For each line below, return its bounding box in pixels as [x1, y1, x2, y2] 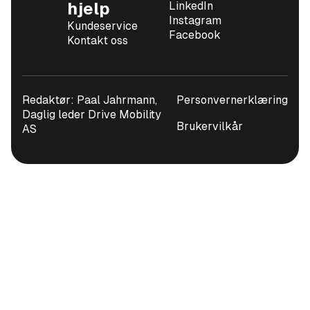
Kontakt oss [66, 34, 128, 48]
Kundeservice [66, 19, 138, 33]
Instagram [169, 14, 221, 28]
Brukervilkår [176, 119, 243, 133]
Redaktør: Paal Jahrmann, [22, 93, 157, 107]
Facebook [169, 28, 221, 42]
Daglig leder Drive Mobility [22, 108, 161, 122]
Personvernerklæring [176, 93, 288, 107]
